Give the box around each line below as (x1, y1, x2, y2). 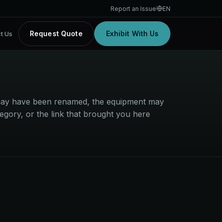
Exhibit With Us (106, 29, 159, 38)
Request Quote (29, 29, 83, 38)
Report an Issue (111, 4, 156, 12)
